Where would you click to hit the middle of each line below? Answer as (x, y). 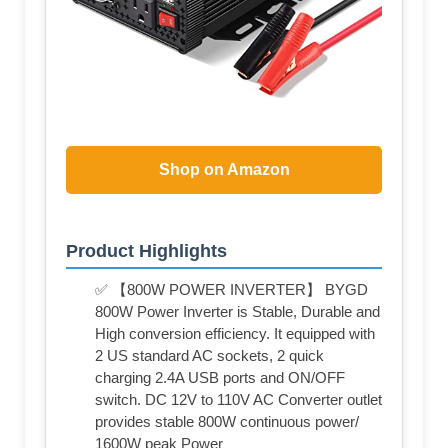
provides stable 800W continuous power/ (227, 422)
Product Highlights (146, 251)
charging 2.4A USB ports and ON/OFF (220, 378)
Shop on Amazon (224, 170)
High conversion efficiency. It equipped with (235, 334)
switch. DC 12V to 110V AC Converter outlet (238, 400)
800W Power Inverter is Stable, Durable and (237, 312)
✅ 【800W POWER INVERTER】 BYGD (231, 290)
